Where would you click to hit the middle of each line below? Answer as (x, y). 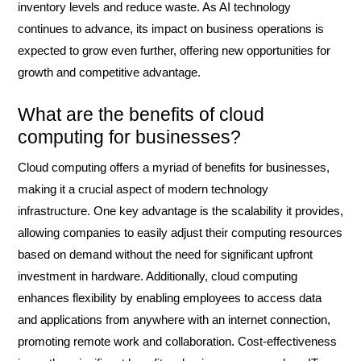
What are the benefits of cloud (141, 114)
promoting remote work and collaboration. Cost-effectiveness (177, 341)
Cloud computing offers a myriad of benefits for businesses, (174, 167)
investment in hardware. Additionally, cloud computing (158, 276)
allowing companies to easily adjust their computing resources (180, 232)
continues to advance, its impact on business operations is (171, 29)
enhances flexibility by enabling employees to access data (170, 298)
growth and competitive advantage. (109, 72)
